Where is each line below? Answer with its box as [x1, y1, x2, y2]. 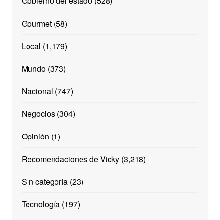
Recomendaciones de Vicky [21, 153, 119, 165]
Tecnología [21, 198, 60, 210]
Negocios [21, 108, 55, 120]
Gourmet [21, 18, 52, 29]
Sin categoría [21, 176, 68, 188]
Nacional [21, 85, 53, 97]
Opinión [21, 131, 49, 142]
